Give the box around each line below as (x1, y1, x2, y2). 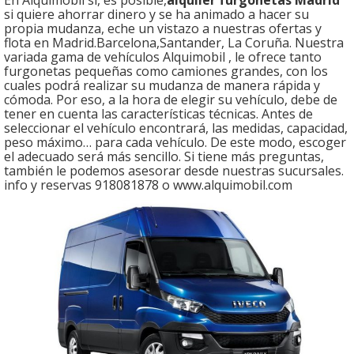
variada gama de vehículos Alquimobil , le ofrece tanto (4, 48, 322, 66)
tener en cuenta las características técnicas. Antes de (4, 105, 313, 123)
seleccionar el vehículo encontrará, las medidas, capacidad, (4, 119, 348, 137)
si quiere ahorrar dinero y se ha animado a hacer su (4, 6, 309, 24)
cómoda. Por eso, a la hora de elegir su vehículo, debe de (4, 91, 337, 109)
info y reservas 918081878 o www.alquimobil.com (4, 176, 292, 194)
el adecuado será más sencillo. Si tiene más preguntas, (4, 148, 324, 166)
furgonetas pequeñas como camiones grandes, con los (4, 62, 328, 81)
